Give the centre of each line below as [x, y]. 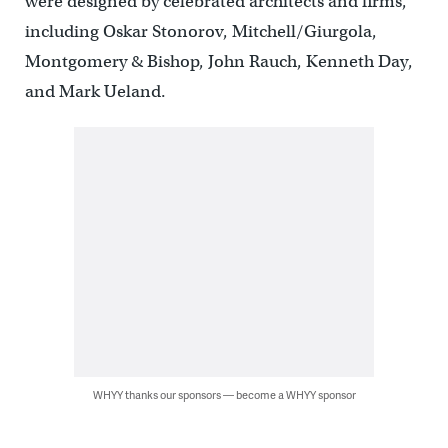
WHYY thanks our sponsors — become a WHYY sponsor [224, 394]
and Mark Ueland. [95, 91]
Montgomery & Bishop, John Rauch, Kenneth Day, [218, 61]
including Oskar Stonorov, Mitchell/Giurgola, [200, 31]
